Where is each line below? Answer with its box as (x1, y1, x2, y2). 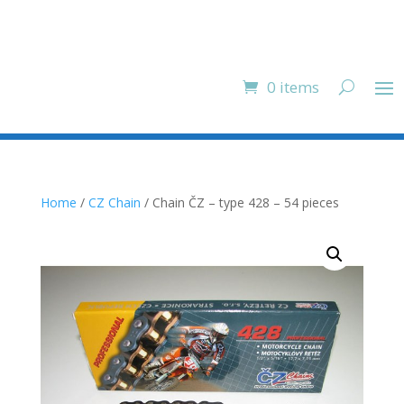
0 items (267, 76, 319, 97)
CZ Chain (87, 194, 141, 211)
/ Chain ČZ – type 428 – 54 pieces (140, 194, 339, 211)
